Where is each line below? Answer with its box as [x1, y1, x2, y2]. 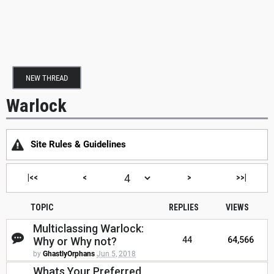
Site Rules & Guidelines [31, 139, 126, 150]
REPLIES [168, 202, 199, 213]
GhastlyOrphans [43, 250, 95, 259]
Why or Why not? [33, 235, 117, 248]
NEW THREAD [26, 73, 68, 83]
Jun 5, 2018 [97, 250, 136, 259]
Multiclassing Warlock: [33, 222, 144, 235]
